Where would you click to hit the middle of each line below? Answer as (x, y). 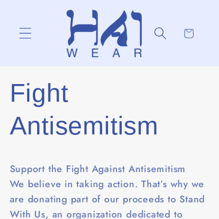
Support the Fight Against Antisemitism (98, 169)
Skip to (35, 10)
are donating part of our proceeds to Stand (107, 199)
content (36, 20)
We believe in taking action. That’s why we (107, 184)
